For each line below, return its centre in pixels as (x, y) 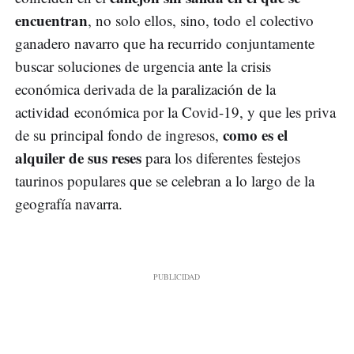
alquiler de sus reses (78, 158)
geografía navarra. (69, 204)
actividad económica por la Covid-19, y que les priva (175, 112)
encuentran (51, 21)
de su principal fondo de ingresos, (119, 135)
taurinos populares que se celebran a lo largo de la (165, 181)
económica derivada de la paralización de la (145, 89)
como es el (255, 135)
